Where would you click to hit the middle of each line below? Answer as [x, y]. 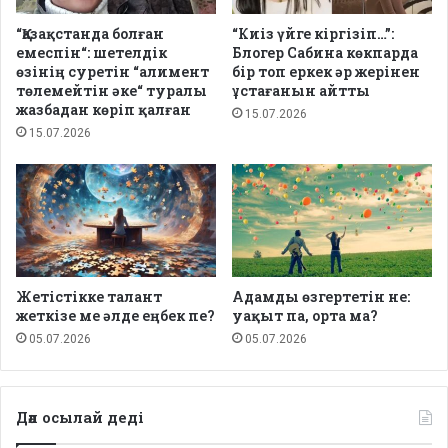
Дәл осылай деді [80, 417]
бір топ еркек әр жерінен [326, 72]
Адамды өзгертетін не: [321, 297]
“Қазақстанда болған [90, 34]
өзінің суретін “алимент [112, 72]
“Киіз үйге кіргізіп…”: [313, 34]
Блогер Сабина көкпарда [325, 53]
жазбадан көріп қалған [103, 110]
